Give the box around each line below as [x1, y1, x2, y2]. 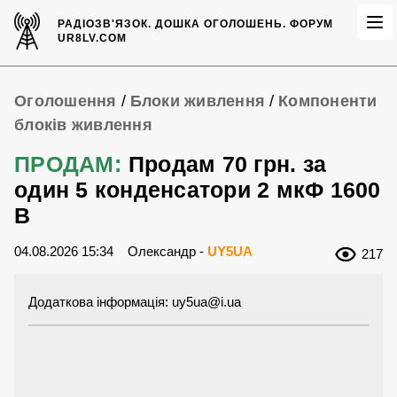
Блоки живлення [129, 92, 265, 110]
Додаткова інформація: [28, 294, 172, 310]
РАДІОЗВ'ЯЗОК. [58, 18, 156, 30]
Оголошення [14, 92, 117, 110]
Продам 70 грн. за [128, 152, 326, 176]
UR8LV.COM [58, 32, 128, 44]
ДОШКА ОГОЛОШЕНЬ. [155, 18, 287, 30]
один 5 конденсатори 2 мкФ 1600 [14, 177, 381, 202]
